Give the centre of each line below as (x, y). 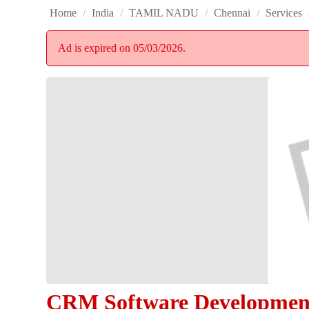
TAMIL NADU (164, 13)
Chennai (232, 13)
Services (284, 13)
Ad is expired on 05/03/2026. (122, 48)
